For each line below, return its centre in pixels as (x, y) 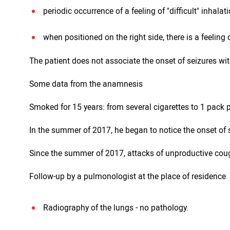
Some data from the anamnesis (86, 84)
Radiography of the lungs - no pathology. (116, 207)
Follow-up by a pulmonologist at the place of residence (128, 176)
